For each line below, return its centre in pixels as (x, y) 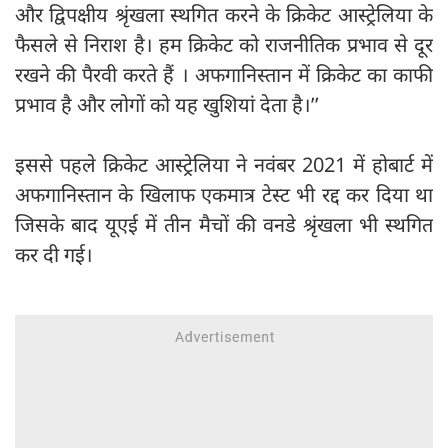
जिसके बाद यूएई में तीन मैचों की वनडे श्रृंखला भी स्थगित (224, 225)
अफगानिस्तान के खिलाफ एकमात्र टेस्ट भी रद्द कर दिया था (224, 195)
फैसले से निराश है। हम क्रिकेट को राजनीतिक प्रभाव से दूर (224, 45)
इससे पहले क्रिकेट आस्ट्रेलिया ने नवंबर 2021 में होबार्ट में (224, 165)
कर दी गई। (54, 255)
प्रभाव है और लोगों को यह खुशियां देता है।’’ (167, 105)
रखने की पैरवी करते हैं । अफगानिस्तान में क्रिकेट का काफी (224, 75)
